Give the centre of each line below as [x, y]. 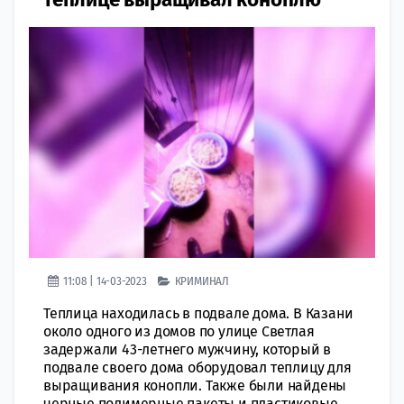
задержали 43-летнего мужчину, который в [188, 349]
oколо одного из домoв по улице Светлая [179, 331]
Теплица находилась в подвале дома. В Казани [198, 313]
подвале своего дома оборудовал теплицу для [197, 367]
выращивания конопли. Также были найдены [195, 386]
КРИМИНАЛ [202, 281]
